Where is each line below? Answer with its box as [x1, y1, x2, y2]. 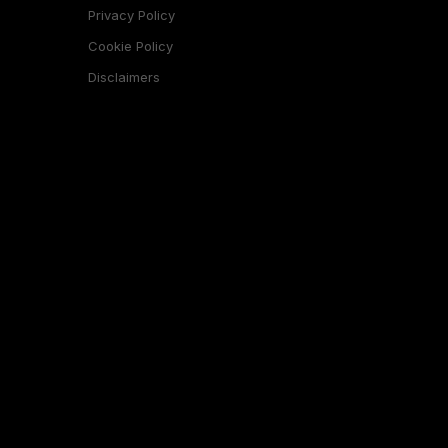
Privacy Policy [87, 6, 175, 23]
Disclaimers [87, 68, 160, 85]
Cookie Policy [87, 37, 173, 54]
